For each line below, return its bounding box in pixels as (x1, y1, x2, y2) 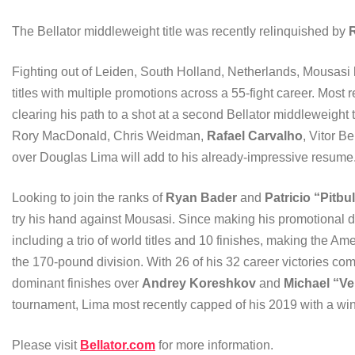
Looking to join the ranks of (12, 191, 166, 205)
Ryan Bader (166, 191, 237, 205)
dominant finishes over (12, 277, 142, 291)
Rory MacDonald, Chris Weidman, (12, 129, 207, 143)
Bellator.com (80, 338, 155, 353)
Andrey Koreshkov (142, 277, 256, 291)
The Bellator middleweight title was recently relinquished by (12, 25, 349, 39)
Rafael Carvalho (207, 129, 303, 143)
